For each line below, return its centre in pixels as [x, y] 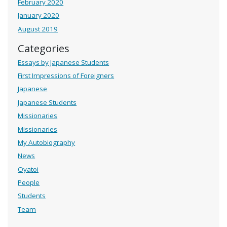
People [29, 183]
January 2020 [39, 15]
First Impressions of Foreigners [66, 76]
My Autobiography [47, 142]
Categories [44, 48]
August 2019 [38, 29]
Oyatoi [28, 169]
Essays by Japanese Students [64, 62]
